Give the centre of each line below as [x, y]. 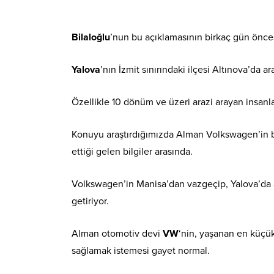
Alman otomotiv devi [117, 234]
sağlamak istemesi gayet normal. [141, 251]
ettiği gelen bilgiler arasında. [132, 152]
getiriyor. [90, 202]
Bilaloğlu [91, 38]
